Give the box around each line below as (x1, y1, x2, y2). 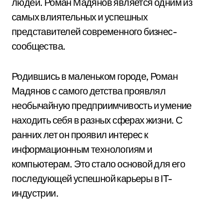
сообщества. (12, 40, 66, 52)
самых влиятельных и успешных (12, 11, 148, 23)
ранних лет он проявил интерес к (12, 128, 148, 141)
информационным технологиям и (12, 143, 152, 155)
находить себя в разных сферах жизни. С (12, 114, 182, 126)
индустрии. (12, 187, 58, 199)
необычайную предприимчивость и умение (12, 99, 192, 111)
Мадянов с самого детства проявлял (12, 85, 166, 97)
